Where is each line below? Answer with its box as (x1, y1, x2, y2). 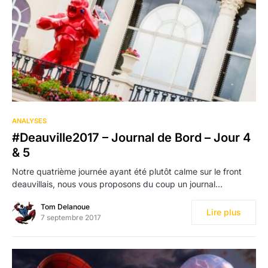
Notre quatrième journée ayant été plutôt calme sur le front (12, 166, 242, 176)
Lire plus (206, 206, 241, 217)
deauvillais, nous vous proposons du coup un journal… (12, 178, 223, 189)
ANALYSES (12, 116, 47, 125)
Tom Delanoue (41, 202, 90, 211)
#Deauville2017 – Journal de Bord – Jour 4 (12, 130, 251, 145)
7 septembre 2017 (41, 212, 101, 222)
